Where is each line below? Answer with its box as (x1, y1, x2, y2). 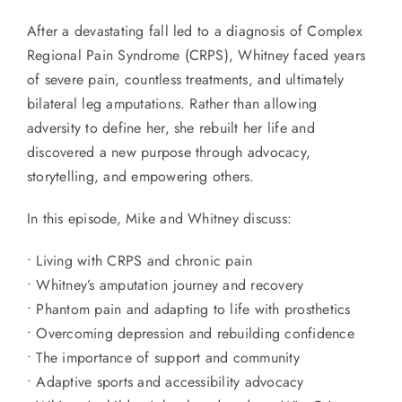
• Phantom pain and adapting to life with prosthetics (26, 299, 351, 320)
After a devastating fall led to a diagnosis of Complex (26, 21, 363, 42)
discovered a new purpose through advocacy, (26, 142, 311, 163)
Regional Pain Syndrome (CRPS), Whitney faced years (26, 45, 365, 66)
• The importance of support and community (26, 347, 300, 369)
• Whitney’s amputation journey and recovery (26, 275, 304, 296)
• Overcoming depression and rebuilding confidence (26, 323, 354, 345)
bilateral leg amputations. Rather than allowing (26, 93, 318, 115)
